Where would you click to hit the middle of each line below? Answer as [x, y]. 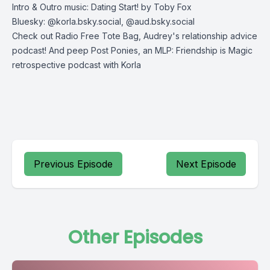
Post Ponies [115, 50]
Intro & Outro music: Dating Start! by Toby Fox [102, 7]
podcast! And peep [52, 50]
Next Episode [206, 164]
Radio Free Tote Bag [97, 36]
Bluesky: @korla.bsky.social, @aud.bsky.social [103, 21]
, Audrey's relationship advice [198, 36]
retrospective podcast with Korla [77, 65]
